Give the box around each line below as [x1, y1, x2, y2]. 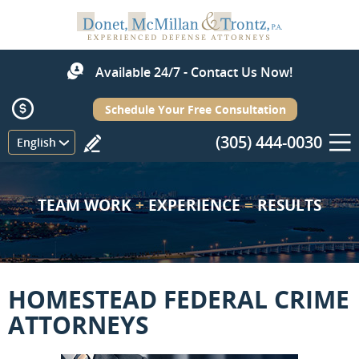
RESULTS [253, 195, 321, 216]
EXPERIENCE [144, 195, 244, 216]
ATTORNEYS [8, 309, 149, 341]
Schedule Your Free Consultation [104, 102, 286, 117]
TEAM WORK [38, 195, 135, 216]
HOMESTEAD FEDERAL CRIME [8, 283, 349, 316]
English [17, 135, 56, 150]
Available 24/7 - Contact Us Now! [95, 63, 292, 81]
